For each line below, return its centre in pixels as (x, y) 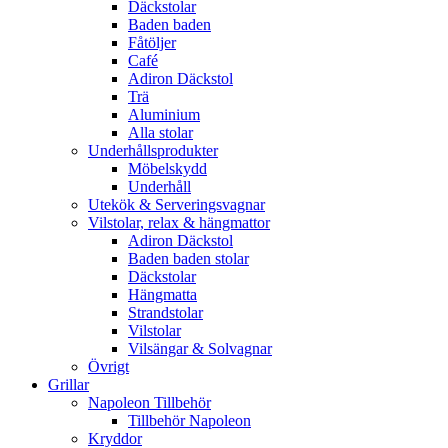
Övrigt (108, 366)
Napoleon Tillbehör (149, 402)
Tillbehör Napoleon (189, 420)
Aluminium (164, 114)
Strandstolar (165, 312)
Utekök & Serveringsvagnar (176, 204)
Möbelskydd (167, 168)
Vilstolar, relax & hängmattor (179, 222)
